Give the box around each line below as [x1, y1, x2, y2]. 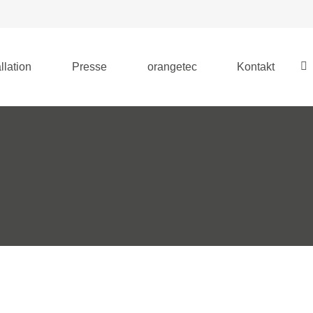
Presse [72, 61, 108, 73]
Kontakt [237, 61, 275, 73]
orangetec [147, 61, 197, 73]
